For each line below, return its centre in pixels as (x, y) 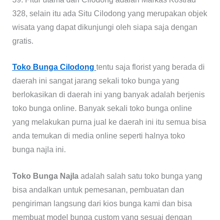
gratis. (23, 41)
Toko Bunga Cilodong (54, 67)
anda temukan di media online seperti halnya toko (98, 136)
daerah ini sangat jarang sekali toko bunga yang (96, 81)
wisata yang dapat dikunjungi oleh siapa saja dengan (105, 27)
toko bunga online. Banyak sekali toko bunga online (102, 109)
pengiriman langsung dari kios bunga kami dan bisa (102, 203)
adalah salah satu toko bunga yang (140, 176)
